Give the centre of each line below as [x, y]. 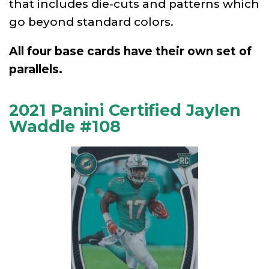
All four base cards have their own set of [130, 51]
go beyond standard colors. [91, 22]
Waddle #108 [65, 126]
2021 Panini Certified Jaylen [125, 110]
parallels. [36, 69]
